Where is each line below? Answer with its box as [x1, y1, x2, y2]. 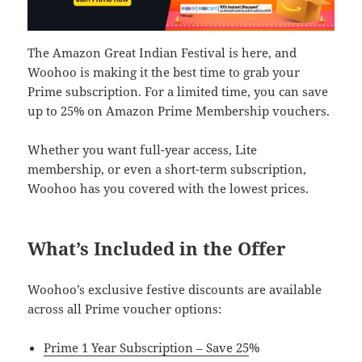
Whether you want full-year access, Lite [27, 141, 258, 158]
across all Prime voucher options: [27, 301, 222, 318]
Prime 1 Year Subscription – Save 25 [44, 339, 250, 356]
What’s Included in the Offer [27, 236, 287, 261]
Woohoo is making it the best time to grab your [27, 64, 301, 81]
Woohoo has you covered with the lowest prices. [27, 180, 309, 197]
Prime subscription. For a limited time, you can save [27, 83, 329, 100]
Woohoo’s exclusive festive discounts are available [27, 281, 322, 298]
